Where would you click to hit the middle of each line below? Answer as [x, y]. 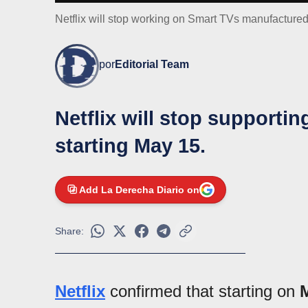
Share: [69, 231]
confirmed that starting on [202, 291]
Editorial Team [152, 64]
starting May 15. [130, 145]
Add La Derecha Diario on [139, 189]
